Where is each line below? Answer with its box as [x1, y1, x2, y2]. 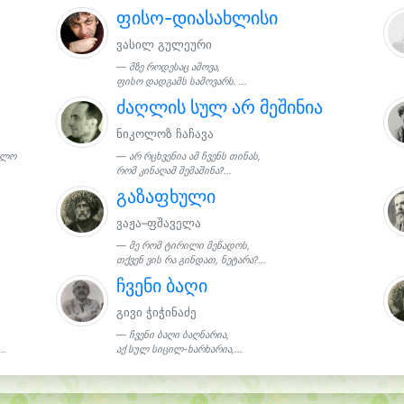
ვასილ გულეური [116, 37, 213, 51]
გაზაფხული [116, 185, 216, 207]
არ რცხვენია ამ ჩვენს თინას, [129, 150, 262, 162]
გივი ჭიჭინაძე [116, 305, 197, 319]
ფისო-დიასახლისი [116, 6, 279, 29]
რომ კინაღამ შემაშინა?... [116, 164, 233, 177]
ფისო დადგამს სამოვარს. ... [116, 75, 248, 87]
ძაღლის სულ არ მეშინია [116, 96, 324, 118]
